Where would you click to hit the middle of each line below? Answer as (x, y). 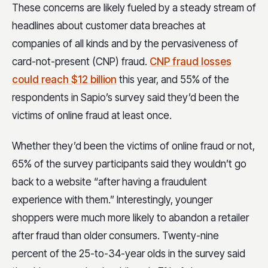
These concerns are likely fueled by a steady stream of (134, 7)
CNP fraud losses (191, 61)
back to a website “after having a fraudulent (109, 182)
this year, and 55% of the (174, 79)
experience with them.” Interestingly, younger (112, 200)
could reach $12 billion (64, 79)
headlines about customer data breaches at (109, 25)
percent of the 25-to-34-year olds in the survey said (129, 254)
